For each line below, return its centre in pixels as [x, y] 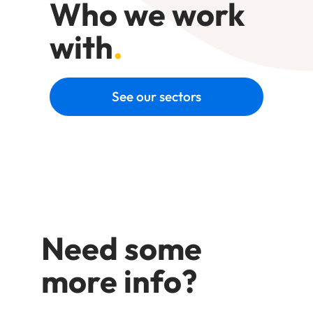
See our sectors [156, 97]
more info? [119, 282]
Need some [122, 249]
